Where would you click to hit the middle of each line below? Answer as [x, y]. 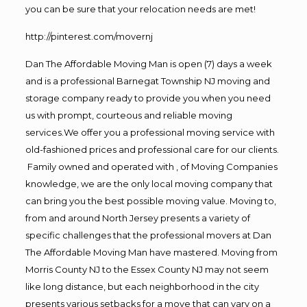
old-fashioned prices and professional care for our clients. [152, 149]
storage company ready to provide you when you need [148, 98]
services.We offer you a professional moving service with [150, 132]
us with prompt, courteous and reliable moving [128, 115]
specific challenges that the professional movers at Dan [148, 235]
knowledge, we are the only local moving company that [149, 183]
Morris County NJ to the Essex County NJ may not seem [147, 269]
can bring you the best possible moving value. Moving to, [150, 200]
